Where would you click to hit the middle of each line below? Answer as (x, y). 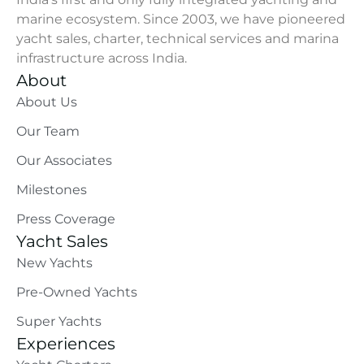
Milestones (52, 190)
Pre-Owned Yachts (77, 292)
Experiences (66, 344)
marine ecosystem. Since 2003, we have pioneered (181, 19)
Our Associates (64, 161)
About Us (47, 102)
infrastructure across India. (102, 58)
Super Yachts (59, 322)
